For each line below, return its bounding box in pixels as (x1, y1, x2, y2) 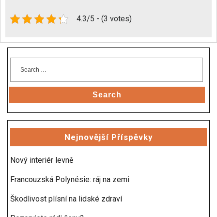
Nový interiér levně (10, 155, 73, 165)
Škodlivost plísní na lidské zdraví (10, 194, 122, 203)
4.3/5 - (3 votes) (77, 14, 132, 23)
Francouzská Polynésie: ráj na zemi (10, 174, 129, 184)
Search (93, 90, 122, 99)
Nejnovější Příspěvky (64, 132, 153, 142)
